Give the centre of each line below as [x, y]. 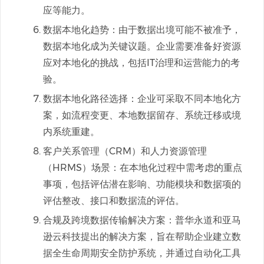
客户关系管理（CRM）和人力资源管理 [125, 151]
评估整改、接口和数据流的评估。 [114, 201]
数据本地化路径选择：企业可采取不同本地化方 [142, 99]
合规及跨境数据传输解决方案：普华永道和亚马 [142, 220]
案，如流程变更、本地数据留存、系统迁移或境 [142, 115]
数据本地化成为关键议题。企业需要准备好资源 [142, 46]
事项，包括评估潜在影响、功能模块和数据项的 [142, 184]
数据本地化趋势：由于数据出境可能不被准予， [142, 30]
